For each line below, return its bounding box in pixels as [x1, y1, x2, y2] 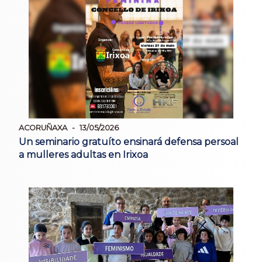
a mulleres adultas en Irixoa [19, 149, 148, 160]
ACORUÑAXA [19, 123, 67, 132]
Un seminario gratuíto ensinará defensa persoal [19, 136, 239, 147]
